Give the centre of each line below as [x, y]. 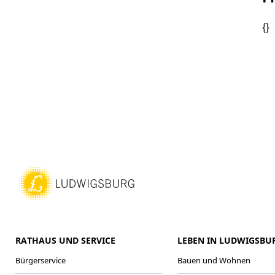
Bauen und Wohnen [214, 260]
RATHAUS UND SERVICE [65, 240]
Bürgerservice [41, 260]
